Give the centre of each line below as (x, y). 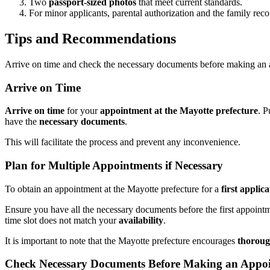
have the (22, 122)
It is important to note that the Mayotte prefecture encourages (121, 240)
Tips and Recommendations (90, 38)
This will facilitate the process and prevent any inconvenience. (123, 142)
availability (141, 220)
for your (82, 111)
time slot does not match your (62, 220)
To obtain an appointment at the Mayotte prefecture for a (113, 189)
